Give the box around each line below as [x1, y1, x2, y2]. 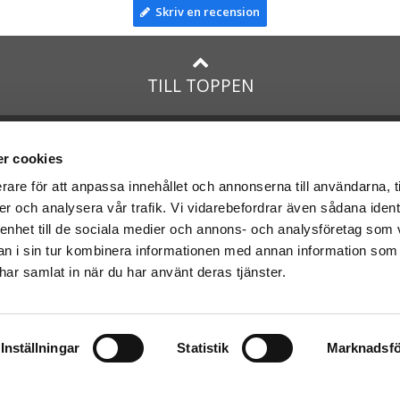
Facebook [221, 129, 286, 146]
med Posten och [62, 203, 163, 220]
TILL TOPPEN [146, 73, 254, 97]
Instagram [221, 155, 289, 172]
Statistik [177, 340, 229, 355]
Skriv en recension [150, 4, 260, 20]
